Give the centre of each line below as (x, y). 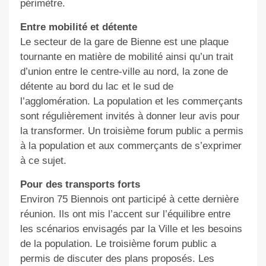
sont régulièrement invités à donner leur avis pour (130, 116)
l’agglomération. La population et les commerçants (131, 101)
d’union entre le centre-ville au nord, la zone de (124, 71)
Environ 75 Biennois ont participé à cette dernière (129, 199)
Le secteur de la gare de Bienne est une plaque (124, 42)
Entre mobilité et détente (78, 27)
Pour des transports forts (80, 184)
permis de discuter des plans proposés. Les (117, 258)
